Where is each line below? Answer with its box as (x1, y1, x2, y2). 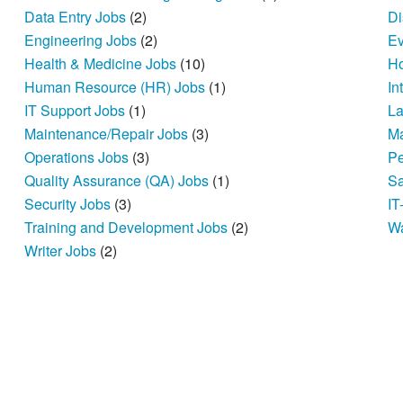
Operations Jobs (24, 147, 133, 168)
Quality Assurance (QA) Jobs (24, 170, 213, 192)
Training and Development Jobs (24, 217, 232, 238)
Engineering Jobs (24, 30, 141, 51)
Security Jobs (24, 193, 115, 215)
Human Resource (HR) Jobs (24, 76, 210, 98)
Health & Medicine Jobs (24, 53, 181, 75)
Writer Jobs (24, 240, 101, 262)
